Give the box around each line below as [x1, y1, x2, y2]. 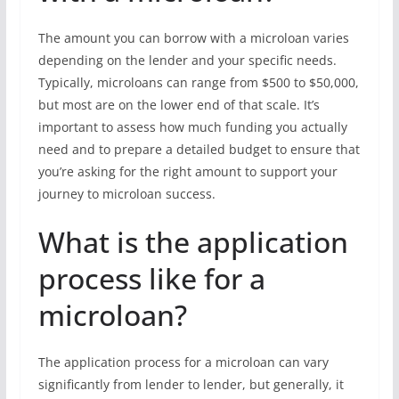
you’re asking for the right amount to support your [37, 163, 338, 180]
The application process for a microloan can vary [37, 354, 329, 370]
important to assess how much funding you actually [37, 118, 347, 135]
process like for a [37, 259, 265, 297]
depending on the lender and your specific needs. [37, 52, 337, 69]
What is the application [37, 223, 348, 261]
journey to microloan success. [37, 185, 216, 202]
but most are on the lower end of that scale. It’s [37, 96, 320, 113]
